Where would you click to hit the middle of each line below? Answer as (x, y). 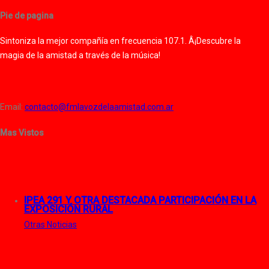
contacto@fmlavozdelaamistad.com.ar (99, 107)
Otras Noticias (50, 224)
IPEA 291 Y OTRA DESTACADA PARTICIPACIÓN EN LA (140, 200)
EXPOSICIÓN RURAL (68, 209)
